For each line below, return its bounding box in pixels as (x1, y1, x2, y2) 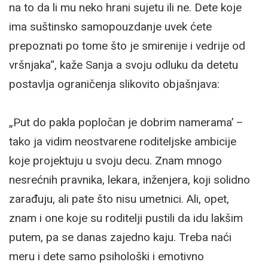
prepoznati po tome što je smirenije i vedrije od (9, 38, 245, 53)
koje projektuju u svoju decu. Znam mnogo (9, 153, 222, 167)
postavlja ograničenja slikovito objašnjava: (9, 77, 220, 91)
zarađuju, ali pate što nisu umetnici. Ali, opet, (9, 191, 229, 206)
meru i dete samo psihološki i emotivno (9, 249, 204, 263)
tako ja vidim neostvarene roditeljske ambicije (9, 134, 236, 148)
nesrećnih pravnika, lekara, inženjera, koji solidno (9, 172, 250, 187)
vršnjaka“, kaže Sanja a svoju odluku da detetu (9, 57, 238, 72)
